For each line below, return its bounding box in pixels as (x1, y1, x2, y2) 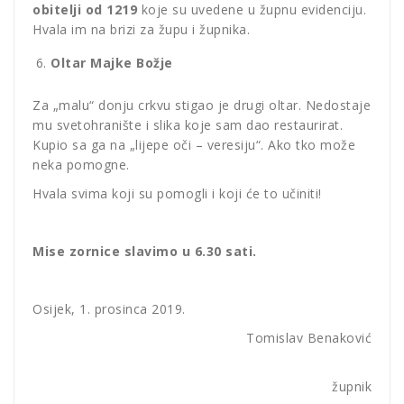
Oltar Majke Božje (50, 54, 173, 72)
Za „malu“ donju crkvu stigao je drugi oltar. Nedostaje (32, 96, 371, 115)
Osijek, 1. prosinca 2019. (32, 300, 186, 318)
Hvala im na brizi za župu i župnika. (32, 21, 250, 39)
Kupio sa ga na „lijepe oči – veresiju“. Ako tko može (32, 136, 355, 154)
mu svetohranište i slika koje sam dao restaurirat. (32, 116, 343, 134)
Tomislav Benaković (206, 329, 372, 347)
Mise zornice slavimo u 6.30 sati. (32, 243, 257, 261)
